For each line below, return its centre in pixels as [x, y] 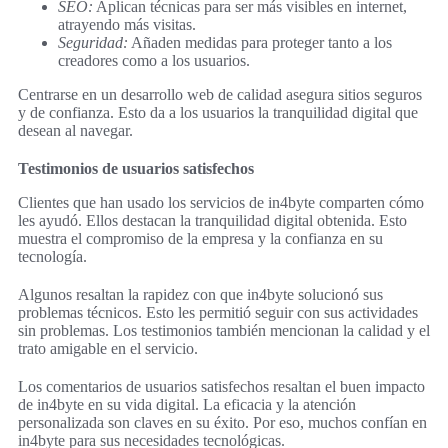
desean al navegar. [75, 130]
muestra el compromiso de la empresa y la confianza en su [200, 238]
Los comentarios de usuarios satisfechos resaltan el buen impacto [221, 386]
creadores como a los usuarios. [154, 60]
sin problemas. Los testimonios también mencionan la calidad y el [224, 330]
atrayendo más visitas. [127, 24]
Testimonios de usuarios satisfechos [136, 168]
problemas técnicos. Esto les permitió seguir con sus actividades [218, 312]
